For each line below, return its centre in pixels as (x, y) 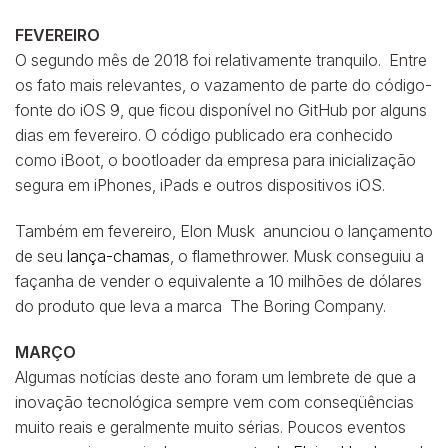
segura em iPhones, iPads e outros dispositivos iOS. (200, 185)
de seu (41, 256)
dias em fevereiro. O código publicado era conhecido (204, 135)
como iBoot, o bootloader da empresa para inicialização (215, 160)
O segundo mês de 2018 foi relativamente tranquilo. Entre (221, 60)
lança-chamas (118, 256)
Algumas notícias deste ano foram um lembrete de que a (215, 376)
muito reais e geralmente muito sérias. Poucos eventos (210, 426)
